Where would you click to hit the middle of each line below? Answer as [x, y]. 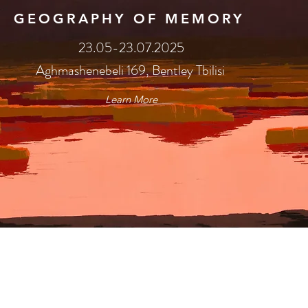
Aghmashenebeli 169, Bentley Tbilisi [131, 70]
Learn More [131, 99]
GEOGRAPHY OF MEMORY [129, 19]
